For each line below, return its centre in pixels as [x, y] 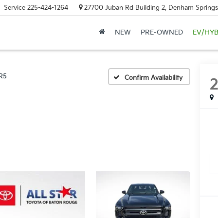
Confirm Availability [154, 78]
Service [14, 8]
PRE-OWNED [162, 33]
